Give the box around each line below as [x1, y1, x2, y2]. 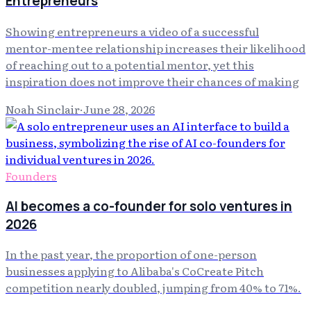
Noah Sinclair [6, 100, 80, 117]
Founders [6, 167, 57, 184]
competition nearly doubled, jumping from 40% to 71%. [6, 279, 301, 296]
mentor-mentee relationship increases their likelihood [6, 39, 305, 56]
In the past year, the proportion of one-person [6, 246, 257, 263]
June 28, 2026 [83, 100, 155, 117]
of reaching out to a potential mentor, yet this [6, 56, 254, 73]
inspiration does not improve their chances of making [6, 72, 299, 90]
